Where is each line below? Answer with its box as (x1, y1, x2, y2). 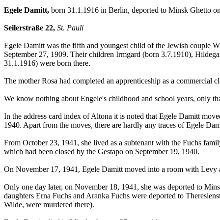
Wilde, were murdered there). (4, 200, 94, 209)
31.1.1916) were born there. (4, 59, 90, 68)
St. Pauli (57, 24, 83, 32)
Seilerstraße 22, (4, 24, 55, 32)
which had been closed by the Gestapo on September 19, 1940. (4, 147, 199, 156)
